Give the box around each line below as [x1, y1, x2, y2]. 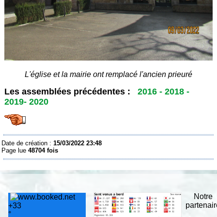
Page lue [1, 147, 29, 155]
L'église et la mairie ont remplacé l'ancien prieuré [25, 70, 192, 79]
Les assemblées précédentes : [4, 87, 131, 97]
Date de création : [1, 139, 54, 147]
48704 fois [28, 147, 59, 155]
